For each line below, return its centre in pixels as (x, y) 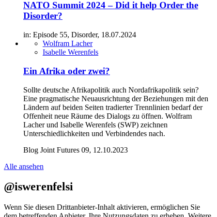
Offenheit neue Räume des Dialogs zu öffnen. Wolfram (108, 116)
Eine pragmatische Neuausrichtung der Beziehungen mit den (116, 98)
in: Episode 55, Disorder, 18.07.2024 (80, 35)
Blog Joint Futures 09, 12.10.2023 (76, 150)
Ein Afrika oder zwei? (67, 71)
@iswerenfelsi (39, 187)
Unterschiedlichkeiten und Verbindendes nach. (94, 133)
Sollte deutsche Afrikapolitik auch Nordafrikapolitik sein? (111, 90)
